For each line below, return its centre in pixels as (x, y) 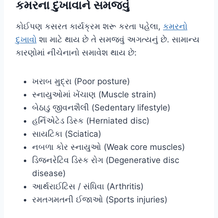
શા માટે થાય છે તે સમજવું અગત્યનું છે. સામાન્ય (118, 39)
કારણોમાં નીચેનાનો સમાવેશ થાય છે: (76, 52)
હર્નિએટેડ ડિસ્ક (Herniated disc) (91, 120)
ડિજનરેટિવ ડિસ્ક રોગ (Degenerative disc (106, 160)
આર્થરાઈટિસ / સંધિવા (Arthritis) (88, 186)
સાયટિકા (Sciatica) (67, 134)
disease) (49, 173)
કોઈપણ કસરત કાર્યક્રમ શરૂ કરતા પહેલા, (89, 26)
